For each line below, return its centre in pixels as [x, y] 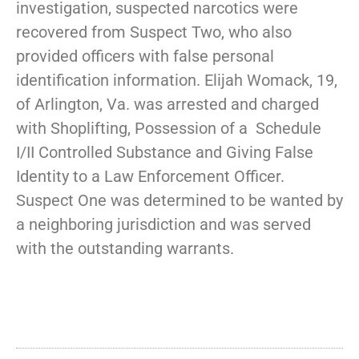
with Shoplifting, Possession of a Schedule [169, 129]
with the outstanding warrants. [125, 249]
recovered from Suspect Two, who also [154, 32]
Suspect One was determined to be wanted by [179, 201]
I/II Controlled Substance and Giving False [165, 153]
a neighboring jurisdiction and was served [163, 225]
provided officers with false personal [145, 56]
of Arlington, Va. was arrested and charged [167, 105]
